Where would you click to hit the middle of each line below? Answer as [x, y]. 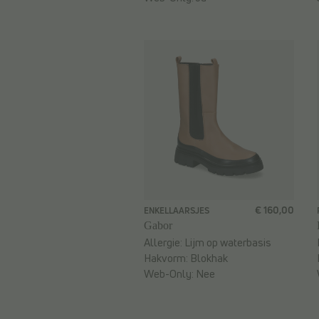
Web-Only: [170, 274]
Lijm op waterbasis [228, 243]
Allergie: [164, 243]
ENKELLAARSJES [177, 211]
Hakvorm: [167, 258]
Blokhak [209, 258]
